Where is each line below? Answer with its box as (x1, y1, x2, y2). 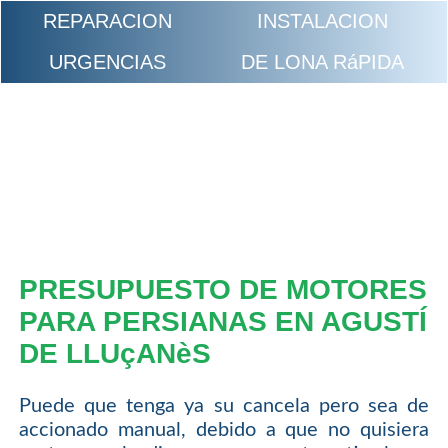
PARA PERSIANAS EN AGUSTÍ (18, 306, 427, 338)
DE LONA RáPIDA (240, 50, 404, 73)
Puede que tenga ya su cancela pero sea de (18, 395, 430, 416)
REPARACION (43, 9, 173, 32)
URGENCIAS (49, 50, 167, 73)
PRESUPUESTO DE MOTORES (18, 274, 427, 306)
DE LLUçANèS (18, 338, 211, 370)
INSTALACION (256, 9, 388, 32)
